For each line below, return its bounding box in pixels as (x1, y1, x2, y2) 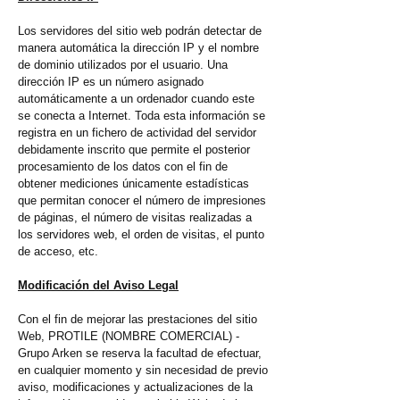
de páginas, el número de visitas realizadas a (18, 211, 252, 225)
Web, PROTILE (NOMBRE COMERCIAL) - (18, 329, 239, 344)
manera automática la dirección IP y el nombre (18, 41, 259, 55)
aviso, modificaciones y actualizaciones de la (18, 380, 253, 395)
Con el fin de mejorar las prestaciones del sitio (18, 312, 257, 327)
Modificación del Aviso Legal (18, 279, 179, 293)
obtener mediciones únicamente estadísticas (18, 177, 249, 191)
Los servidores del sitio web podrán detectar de (18, 24, 262, 38)
